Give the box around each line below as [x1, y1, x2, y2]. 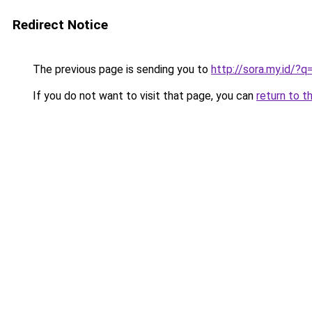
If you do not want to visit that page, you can [30, 89, 256, 102]
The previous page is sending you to [30, 63, 211, 76]
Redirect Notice [13, 17, 108, 33]
